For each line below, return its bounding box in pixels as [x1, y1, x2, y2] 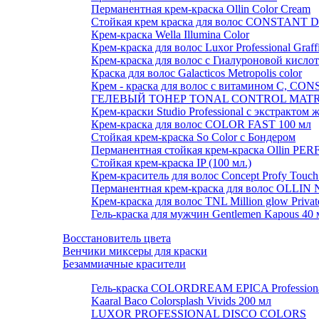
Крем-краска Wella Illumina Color [91, 28, 249, 41]
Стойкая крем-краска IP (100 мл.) [91, 157, 251, 169]
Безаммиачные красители [63, 258, 186, 270]
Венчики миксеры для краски [63, 245, 207, 257]
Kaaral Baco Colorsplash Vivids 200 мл [91, 295, 271, 307]
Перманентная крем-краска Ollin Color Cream [91, 3, 310, 15]
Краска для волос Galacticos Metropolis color [91, 67, 302, 79]
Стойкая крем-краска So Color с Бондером [91, 131, 296, 143]
